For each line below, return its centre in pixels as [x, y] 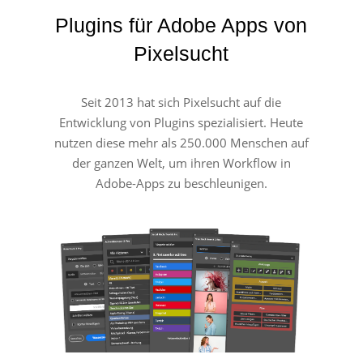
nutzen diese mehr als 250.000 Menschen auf [181, 142]
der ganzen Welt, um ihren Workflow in [181, 162]
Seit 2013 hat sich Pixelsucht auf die [181, 102]
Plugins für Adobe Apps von [181, 25]
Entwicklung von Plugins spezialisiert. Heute [181, 122]
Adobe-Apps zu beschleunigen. [181, 183]
